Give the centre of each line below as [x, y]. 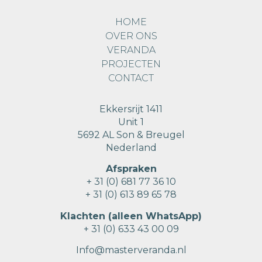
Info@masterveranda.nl [131, 250]
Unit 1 [131, 122]
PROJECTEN [131, 64]
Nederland [131, 147]
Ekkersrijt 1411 [131, 109]
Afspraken [131, 169]
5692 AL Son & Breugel [131, 135]
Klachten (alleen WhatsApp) [131, 216]
